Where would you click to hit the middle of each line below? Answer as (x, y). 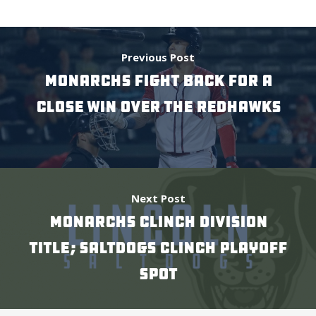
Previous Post (158, 57)
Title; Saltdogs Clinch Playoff (158, 248)
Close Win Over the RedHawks (158, 107)
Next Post (158, 198)
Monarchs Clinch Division (158, 222)
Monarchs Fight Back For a (158, 81)
